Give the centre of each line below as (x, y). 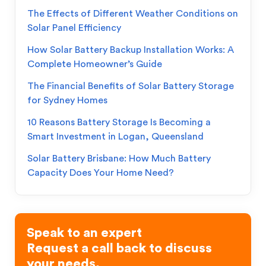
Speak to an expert (84, 233)
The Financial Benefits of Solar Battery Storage (131, 86)
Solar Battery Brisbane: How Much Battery (119, 159)
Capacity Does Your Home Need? (101, 173)
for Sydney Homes (67, 100)
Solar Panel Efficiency (74, 28)
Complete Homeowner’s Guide (95, 64)
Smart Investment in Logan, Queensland (115, 137)
